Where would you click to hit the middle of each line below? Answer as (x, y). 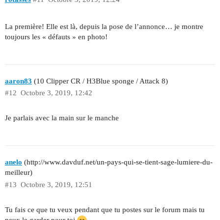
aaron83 (18, 81)
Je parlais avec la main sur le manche (62, 118)
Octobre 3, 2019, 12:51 (56, 184)
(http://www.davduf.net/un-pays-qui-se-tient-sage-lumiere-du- (117, 162)
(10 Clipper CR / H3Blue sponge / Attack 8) (100, 81)
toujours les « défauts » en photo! (56, 37)
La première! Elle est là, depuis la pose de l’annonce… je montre (104, 27)
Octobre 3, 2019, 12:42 (56, 93)
